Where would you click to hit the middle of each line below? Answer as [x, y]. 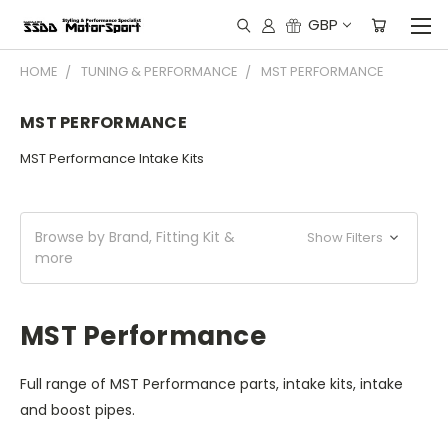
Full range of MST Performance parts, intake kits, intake [211, 383]
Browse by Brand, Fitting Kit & [135, 236]
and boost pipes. [77, 409]
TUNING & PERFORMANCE [159, 71]
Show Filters [347, 237]
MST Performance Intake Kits [112, 158]
